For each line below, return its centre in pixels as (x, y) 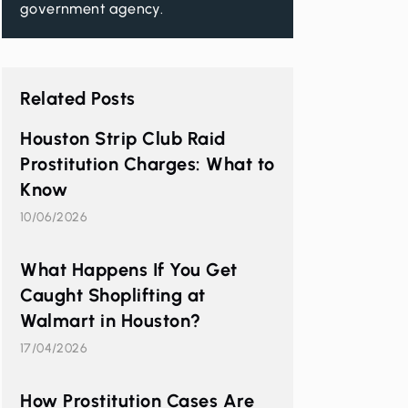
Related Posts (78, 98)
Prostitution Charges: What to (148, 164)
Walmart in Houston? (111, 321)
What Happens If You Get (129, 270)
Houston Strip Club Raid (123, 138)
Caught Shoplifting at (113, 295)
